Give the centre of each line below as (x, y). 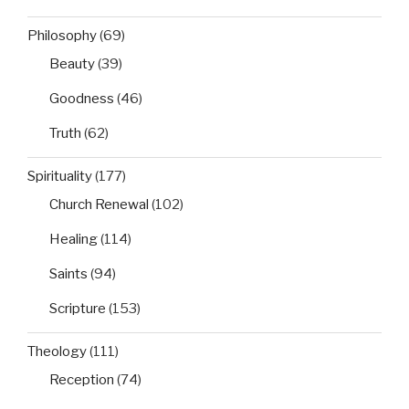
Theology (57, 351)
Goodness (82, 99)
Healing (73, 240)
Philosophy (62, 35)
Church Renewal (99, 205)
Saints (68, 274)
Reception (82, 380)
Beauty (72, 64)
